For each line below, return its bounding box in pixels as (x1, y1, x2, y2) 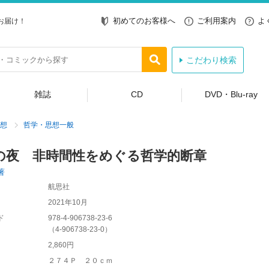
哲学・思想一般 (23, 121, 74, 129)
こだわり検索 (186, 55, 237, 65)
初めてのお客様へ (113, 16, 175, 25)
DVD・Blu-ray (204, 89, 258, 99)
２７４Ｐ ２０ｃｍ (47, 256, 113, 265)
